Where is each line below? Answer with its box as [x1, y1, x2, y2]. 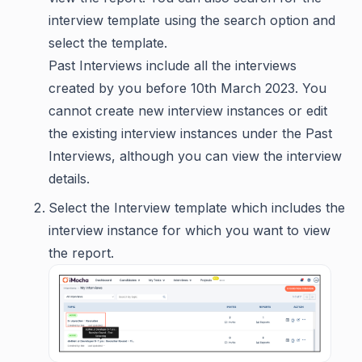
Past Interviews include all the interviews [48, 57, 297, 74]
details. [48, 170, 90, 187]
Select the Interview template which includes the [48, 200, 345, 216]
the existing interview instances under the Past [48, 125, 332, 141]
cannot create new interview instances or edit [48, 103, 327, 119]
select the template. [48, 35, 167, 51]
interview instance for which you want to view [48, 222, 330, 238]
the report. [48, 245, 114, 261]
